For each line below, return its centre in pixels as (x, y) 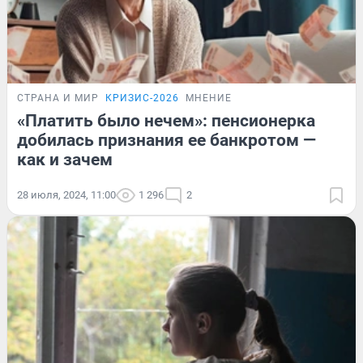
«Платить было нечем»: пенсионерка (166, 120)
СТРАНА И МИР (58, 98)
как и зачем (65, 159)
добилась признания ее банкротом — (167, 140)
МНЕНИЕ (209, 98)
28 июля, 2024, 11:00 (66, 194)
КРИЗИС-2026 (142, 98)
